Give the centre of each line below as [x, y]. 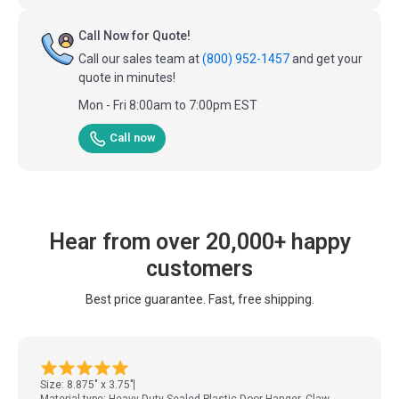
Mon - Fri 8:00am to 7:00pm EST [168, 106]
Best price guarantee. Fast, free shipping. [199, 299]
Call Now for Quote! [134, 36]
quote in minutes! [127, 78]
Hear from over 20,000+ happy [199, 241]
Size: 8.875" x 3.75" [87, 384]
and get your [326, 59]
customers [199, 268]
